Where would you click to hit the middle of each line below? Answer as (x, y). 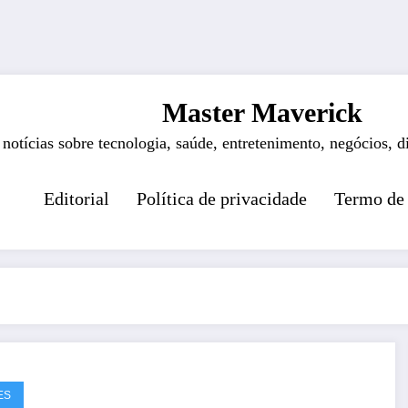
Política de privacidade (221, 198)
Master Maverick (262, 112)
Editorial (76, 198)
